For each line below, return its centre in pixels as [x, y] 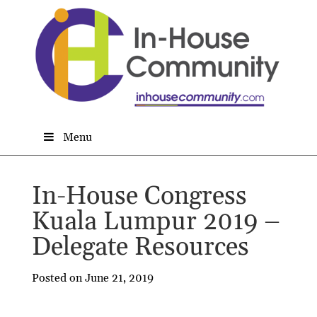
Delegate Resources [140, 247]
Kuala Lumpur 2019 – [156, 221]
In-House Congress [139, 196]
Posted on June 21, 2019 [92, 278]
